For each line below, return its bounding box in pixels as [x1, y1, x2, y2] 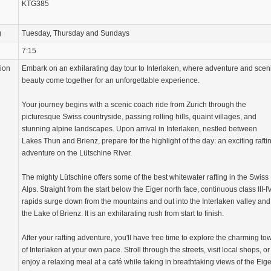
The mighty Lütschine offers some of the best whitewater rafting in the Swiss [22, 172, 269, 181]
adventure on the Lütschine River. [22, 148, 132, 157]
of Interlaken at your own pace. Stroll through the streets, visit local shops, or [22, 245, 270, 254]
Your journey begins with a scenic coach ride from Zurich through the [22, 100, 246, 109]
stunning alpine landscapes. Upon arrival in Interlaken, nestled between [22, 124, 257, 133]
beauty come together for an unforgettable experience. [22, 76, 200, 85]
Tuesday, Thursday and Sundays [22, 28, 129, 38]
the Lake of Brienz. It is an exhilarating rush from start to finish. [22, 209, 224, 218]
